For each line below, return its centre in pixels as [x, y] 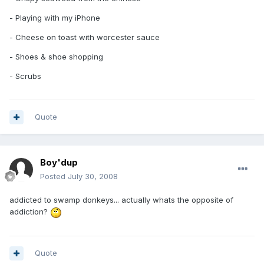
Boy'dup [59, 163]
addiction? [30, 212]
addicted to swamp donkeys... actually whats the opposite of [121, 200]
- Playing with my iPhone [55, 18]
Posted [54, 176]
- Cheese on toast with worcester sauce [85, 37]
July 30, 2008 [93, 176]
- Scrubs [25, 76]
